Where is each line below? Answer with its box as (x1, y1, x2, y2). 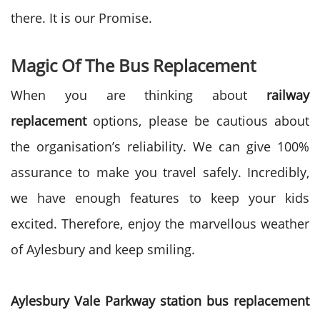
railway (266, 86, 309, 104)
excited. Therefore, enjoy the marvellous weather (11, 215, 309, 232)
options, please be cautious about (86, 112, 309, 129)
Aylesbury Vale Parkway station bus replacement (11, 292, 309, 309)
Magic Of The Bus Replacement (11, 54, 256, 77)
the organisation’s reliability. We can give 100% (11, 138, 309, 155)
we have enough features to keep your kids (11, 189, 309, 206)
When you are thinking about (11, 86, 266, 104)
